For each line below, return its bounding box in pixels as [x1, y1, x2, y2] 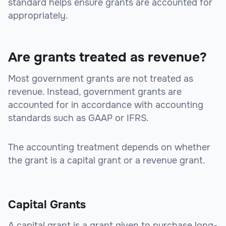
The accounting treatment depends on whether [8, 142, 210, 153]
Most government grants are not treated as [8, 73, 193, 85]
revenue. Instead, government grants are [8, 86, 182, 98]
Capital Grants [8, 198, 86, 212]
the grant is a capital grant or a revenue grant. [8, 155, 205, 166]
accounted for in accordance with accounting [8, 99, 203, 111]
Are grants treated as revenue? [8, 49, 207, 66]
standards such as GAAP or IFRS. [8, 112, 149, 124]
